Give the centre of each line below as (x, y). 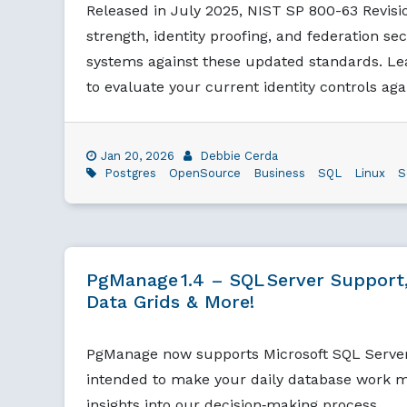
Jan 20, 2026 (138, 156)
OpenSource (205, 173)
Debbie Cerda (239, 156)
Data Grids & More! (170, 302)
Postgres (130, 173)
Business (279, 173)
